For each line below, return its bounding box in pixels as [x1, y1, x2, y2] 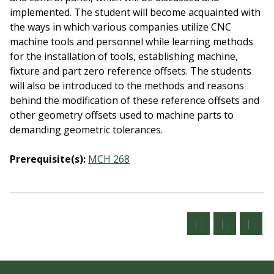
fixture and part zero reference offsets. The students [10, 64, 251, 78]
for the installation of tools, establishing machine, [10, 50, 238, 63]
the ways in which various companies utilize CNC [10, 20, 231, 34]
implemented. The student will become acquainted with [10, 6, 261, 19]
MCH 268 [88, 152, 130, 166]
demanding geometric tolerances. [10, 123, 163, 136]
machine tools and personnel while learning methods [10, 35, 253, 48]
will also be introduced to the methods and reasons [10, 79, 244, 92]
